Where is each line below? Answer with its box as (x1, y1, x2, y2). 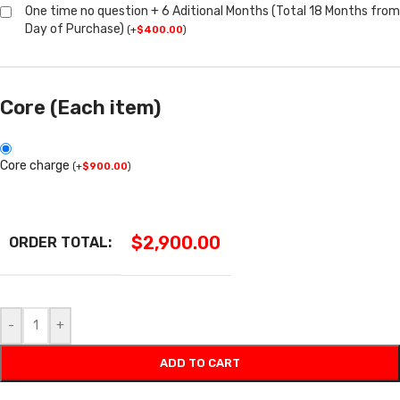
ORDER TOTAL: (9, 233, 112, 251)
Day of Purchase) (25, 21, 124, 37)
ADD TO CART (160, 355, 240, 370)
